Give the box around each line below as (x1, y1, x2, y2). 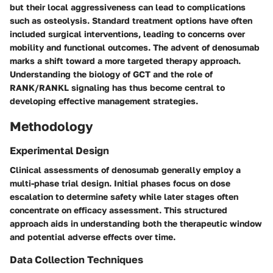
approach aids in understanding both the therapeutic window (10, 218, 262, 229)
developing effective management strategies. (10, 96, 198, 107)
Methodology (10, 118, 93, 135)
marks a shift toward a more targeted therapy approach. (10, 55, 241, 66)
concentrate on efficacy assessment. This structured (10, 205, 227, 216)
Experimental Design (10, 144, 109, 157)
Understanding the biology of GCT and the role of (10, 69, 213, 80)
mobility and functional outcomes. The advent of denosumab (10, 42, 260, 53)
